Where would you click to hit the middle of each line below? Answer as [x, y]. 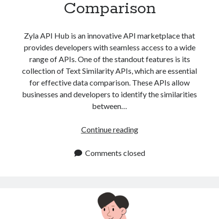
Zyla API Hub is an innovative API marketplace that [109, 35]
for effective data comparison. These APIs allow [109, 82]
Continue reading [109, 129]
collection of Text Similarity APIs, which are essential [109, 70]
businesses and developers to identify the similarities [109, 94]
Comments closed [115, 153]
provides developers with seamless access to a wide [109, 47]
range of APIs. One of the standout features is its [109, 59]
